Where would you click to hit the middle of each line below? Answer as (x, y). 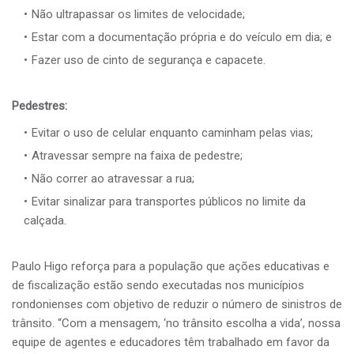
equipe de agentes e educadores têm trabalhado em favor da (171, 342)
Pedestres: (40, 105)
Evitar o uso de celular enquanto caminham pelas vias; (172, 132)
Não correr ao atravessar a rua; (113, 178)
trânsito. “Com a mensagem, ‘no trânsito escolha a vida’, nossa (176, 323)
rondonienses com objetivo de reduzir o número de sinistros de (177, 304)
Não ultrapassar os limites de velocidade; (138, 14)
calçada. (45, 220)
